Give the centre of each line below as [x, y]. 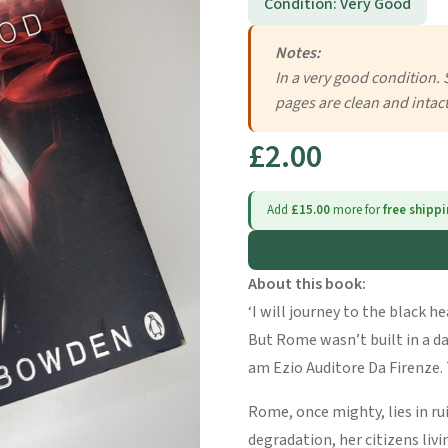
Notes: [297, 53]
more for [356, 210]
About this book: [307, 284]
